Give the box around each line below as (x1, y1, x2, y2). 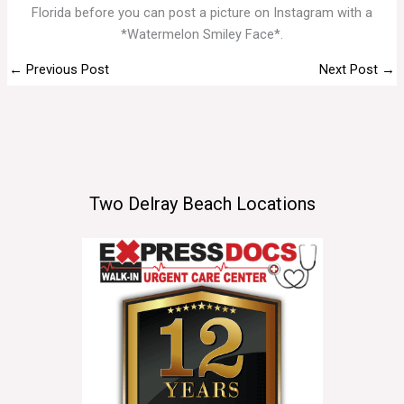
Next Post (319, 61, 382, 78)
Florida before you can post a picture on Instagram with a (32, 5, 372, 22)
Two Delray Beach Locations (88, 192, 316, 215)
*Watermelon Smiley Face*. (121, 26, 283, 43)
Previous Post (22, 61, 109, 78)
